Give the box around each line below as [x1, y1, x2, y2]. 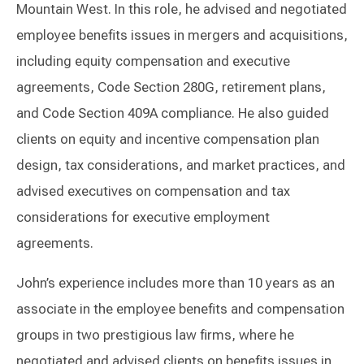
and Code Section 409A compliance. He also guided [16, 105, 329, 122]
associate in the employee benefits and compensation [16, 301, 344, 318]
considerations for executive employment [16, 209, 270, 226]
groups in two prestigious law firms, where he [16, 327, 294, 344]
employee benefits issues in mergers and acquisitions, [16, 27, 348, 44]
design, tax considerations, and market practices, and [16, 157, 345, 174]
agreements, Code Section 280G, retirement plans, [16, 79, 326, 96]
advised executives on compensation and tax [16, 183, 290, 200]
